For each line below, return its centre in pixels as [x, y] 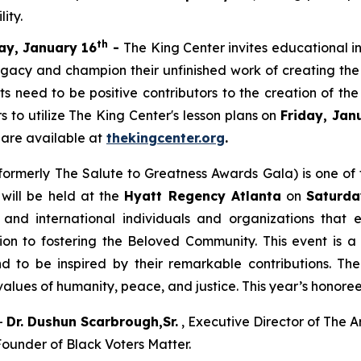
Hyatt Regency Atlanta [203, 195]
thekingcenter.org [166, 137]
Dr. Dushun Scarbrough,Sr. [92, 321]
